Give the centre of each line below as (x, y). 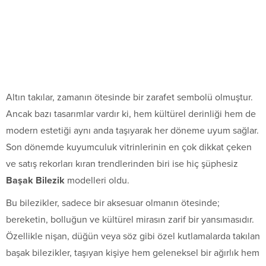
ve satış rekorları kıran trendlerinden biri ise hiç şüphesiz (122, 164)
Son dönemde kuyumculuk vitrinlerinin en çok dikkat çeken (129, 147)
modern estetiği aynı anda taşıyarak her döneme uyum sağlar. (132, 130)
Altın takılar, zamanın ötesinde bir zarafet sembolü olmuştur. (129, 97)
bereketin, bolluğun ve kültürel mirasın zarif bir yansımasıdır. (130, 219)
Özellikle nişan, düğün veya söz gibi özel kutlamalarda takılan (133, 236)
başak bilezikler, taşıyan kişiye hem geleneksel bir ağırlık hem (133, 253)
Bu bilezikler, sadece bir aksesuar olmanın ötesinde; (113, 203)
